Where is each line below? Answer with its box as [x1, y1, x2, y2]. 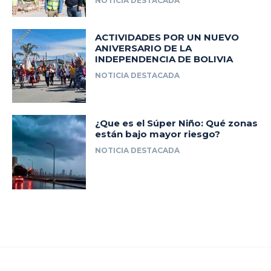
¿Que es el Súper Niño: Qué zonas [95, 117, 258, 129]
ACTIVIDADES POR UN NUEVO [95, 31, 240, 43]
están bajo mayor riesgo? [95, 128, 221, 140]
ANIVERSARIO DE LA [95, 42, 192, 54]
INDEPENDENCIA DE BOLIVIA [95, 53, 233, 65]
